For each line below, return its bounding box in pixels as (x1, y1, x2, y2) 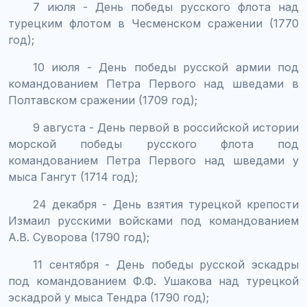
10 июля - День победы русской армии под (33, 60, 299, 74)
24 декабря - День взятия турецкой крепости (33, 197, 299, 211)
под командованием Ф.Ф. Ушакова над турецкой (8, 273, 299, 288)
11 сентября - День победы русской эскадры (33, 257, 299, 271)
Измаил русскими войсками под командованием (8, 213, 299, 228)
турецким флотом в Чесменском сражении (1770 (8, 16, 299, 30)
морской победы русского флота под (8, 136, 299, 151)
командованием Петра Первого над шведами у (8, 153, 299, 167)
